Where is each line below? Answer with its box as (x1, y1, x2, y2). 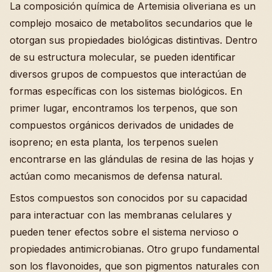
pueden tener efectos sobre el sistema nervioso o (10, 225, 239, 238)
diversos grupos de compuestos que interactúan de (10, 67, 246, 80)
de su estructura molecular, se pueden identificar (10, 50, 236, 63)
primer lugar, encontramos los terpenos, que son (10, 101, 237, 114)
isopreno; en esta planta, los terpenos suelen (10, 135, 218, 148)
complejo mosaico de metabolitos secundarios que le (10, 16, 253, 29)
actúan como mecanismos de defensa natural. (10, 169, 222, 182)
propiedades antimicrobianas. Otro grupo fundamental (10, 242, 259, 255)
